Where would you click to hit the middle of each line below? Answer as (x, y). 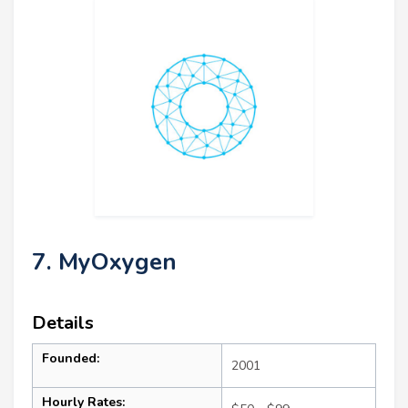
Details (63, 322)
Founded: (71, 358)
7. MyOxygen (104, 261)
